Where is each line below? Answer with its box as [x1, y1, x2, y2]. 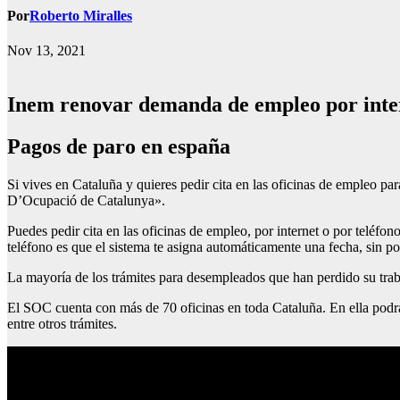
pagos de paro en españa [21, 135, 230, 159]
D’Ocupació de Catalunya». [7, 193, 165, 209]
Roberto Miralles [29, 8, 132, 24]
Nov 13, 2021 [7, 43, 86, 59]
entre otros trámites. [7, 316, 117, 332]
